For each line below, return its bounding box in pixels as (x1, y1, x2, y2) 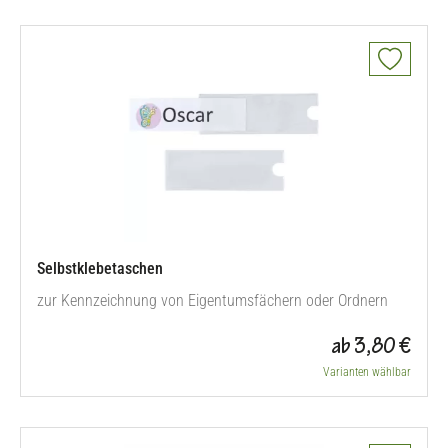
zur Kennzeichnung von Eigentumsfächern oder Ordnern (37, 291, 388, 310)
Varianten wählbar (323, 365, 411, 379)
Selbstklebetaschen (37, 259, 163, 278)
